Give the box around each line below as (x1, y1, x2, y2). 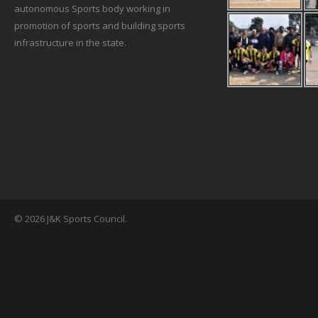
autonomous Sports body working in (14, 2, 170, 16)
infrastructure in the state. (14, 36, 126, 50)
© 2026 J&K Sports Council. (14, 212, 127, 226)
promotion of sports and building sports (14, 19, 185, 33)
